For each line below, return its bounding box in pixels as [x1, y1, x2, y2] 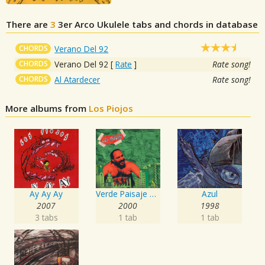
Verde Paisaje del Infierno [149, 188, 156, 200]
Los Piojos [89, 102, 134, 115]
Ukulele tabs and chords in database [95, 18, 258, 31]
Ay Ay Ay [30, 188, 63, 200]
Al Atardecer [54, 74, 101, 86]
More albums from [5, 102, 89, 115]
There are [6, 18, 50, 31]
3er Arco [58, 18, 95, 31]
